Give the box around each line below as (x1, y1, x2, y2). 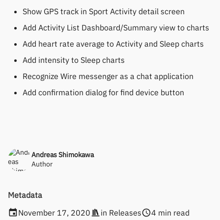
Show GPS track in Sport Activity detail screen (23, 6, 185, 16)
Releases (109, 208, 141, 218)
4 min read (151, 208, 190, 218)
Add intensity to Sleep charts (23, 55, 125, 65)
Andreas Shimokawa (31, 150, 94, 159)
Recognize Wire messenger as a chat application (23, 71, 193, 81)
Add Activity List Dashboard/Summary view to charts (23, 23, 209, 32)
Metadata (8, 190, 42, 200)
